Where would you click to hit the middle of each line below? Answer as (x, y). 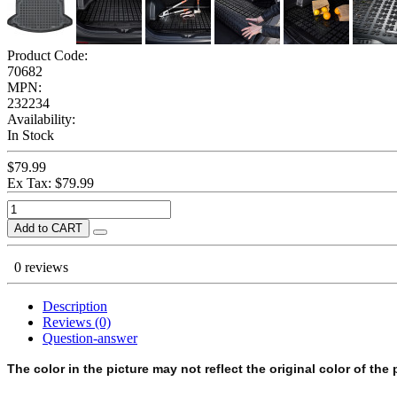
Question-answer (90, 338)
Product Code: (47, 55)
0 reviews (41, 267)
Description (75, 306)
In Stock (31, 135)
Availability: (41, 119)
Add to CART (48, 228)
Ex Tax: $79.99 (51, 183)
